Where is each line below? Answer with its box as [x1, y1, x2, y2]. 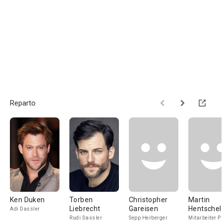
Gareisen [129, 205, 159, 213]
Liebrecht [69, 205, 101, 213]
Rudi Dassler [69, 215, 102, 221]
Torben [69, 196, 93, 204]
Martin [188, 196, 210, 204]
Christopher [129, 196, 168, 204]
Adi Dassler [10, 206, 40, 212]
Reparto [10, 99, 36, 108]
